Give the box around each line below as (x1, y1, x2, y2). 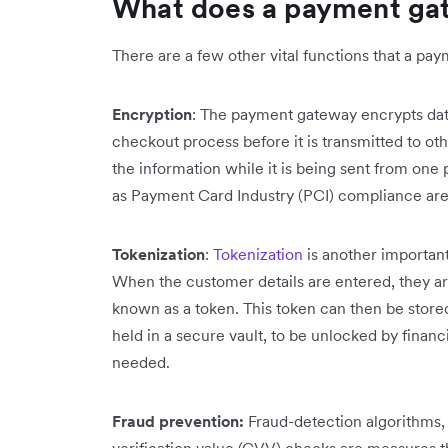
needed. (112, 351, 170, 372)
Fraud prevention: (112, 410, 248, 431)
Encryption (112, 103, 192, 124)
